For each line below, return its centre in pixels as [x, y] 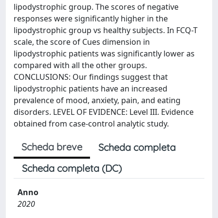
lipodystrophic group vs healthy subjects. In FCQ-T [106, 30]
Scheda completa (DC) [72, 168]
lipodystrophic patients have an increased [91, 89]
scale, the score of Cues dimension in [82, 42]
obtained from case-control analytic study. [91, 124]
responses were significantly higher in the [91, 18]
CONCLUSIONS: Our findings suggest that [91, 77]
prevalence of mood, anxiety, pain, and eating [97, 100]
